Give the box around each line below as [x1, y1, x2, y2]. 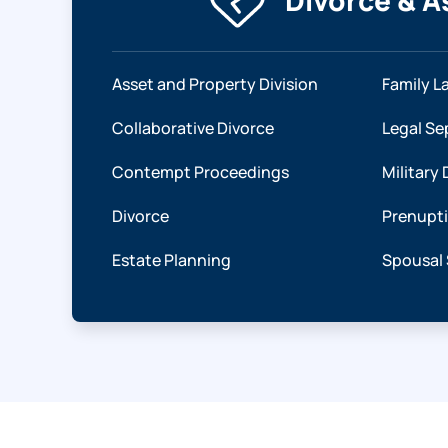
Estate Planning [112, 249, 231, 271]
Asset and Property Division [112, 73, 318, 95]
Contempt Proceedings [112, 161, 289, 183]
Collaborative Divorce [112, 117, 274, 139]
